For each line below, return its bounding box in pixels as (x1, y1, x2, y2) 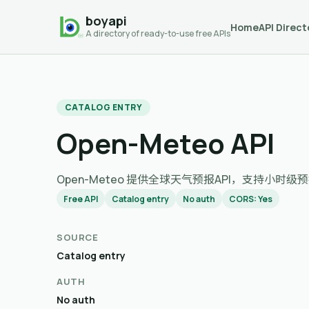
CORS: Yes (229, 192, 272, 205)
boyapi (86, 12, 127, 30)
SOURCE (57, 231, 99, 243)
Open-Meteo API (57, 124, 275, 162)
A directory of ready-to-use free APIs (86, 28, 230, 40)
